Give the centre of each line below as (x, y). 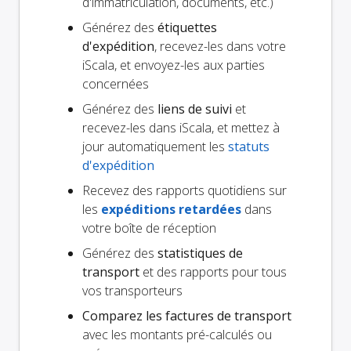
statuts (249, 146)
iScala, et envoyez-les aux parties (174, 65)
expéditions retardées (171, 209)
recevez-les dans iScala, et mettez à (181, 127)
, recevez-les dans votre (220, 46)
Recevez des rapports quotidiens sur (185, 190)
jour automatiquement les (155, 146)
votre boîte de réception (149, 228)
